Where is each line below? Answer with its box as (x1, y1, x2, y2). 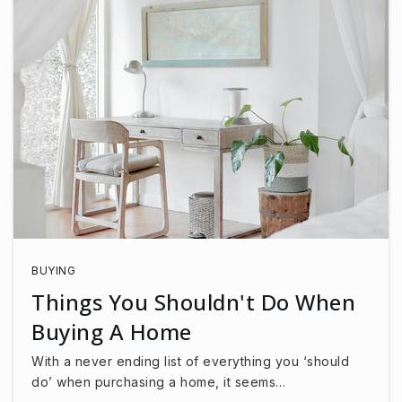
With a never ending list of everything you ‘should (31, 353, 349, 369)
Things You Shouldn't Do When (31, 286, 355, 317)
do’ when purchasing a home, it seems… (31, 373, 286, 389)
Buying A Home (31, 316, 192, 346)
